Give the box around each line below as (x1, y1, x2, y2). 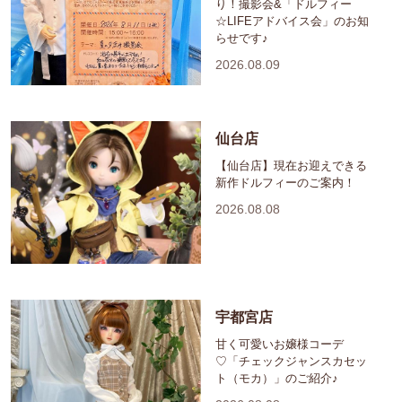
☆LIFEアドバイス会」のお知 (215, 14, 369, 29)
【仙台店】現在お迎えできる (215, 159, 367, 173)
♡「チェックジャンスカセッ (215, 354, 367, 369)
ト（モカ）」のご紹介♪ (215, 371, 338, 386)
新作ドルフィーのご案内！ (215, 176, 355, 190)
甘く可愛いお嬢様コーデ (215, 337, 344, 352)
